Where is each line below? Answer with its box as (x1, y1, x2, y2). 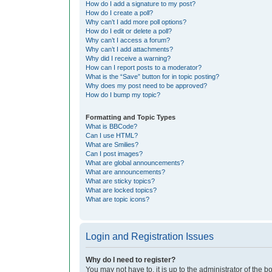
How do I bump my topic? (86, 91, 160, 99)
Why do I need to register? (86, 256, 175, 265)
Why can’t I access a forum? (86, 36, 170, 44)
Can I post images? (86, 150, 143, 158)
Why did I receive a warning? (86, 55, 171, 63)
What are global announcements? (86, 159, 184, 167)
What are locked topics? (86, 186, 157, 194)
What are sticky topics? (86, 177, 155, 185)
